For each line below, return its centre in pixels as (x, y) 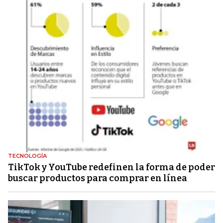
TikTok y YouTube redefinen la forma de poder (111, 167)
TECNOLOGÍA (27, 156)
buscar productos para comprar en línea (98, 178)
